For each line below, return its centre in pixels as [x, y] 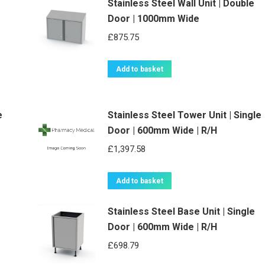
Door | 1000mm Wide [153, 19]
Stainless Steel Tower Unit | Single [184, 115]
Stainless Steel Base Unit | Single [181, 211]
